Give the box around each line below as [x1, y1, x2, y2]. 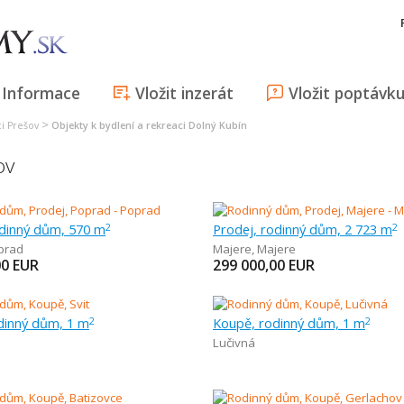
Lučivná [213, 335, 255, 351]
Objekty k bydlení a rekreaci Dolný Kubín [51, 119, 247, 132]
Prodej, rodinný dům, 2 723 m [213, 220, 392, 238]
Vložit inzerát [135, 82, 234, 104]
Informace [2, 82, 80, 104]
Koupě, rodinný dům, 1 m [213, 314, 365, 332]
